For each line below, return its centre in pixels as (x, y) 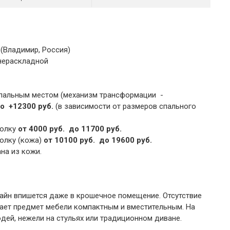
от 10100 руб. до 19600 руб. (98, 140)
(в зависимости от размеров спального (124, 107)
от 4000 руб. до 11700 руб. (70, 129)
